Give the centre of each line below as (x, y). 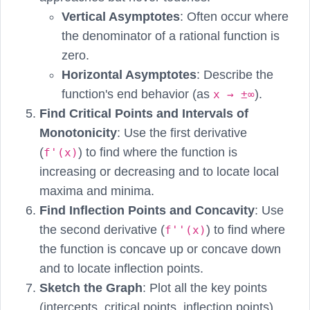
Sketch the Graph (91, 288)
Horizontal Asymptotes (129, 74)
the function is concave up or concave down (160, 249)
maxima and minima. (97, 191)
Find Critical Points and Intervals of (144, 113)
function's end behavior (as (137, 94)
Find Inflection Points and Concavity (147, 210)
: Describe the (235, 74)
